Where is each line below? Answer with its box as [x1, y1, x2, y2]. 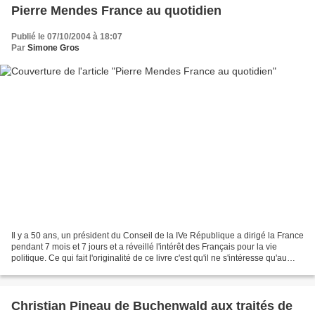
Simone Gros [27, 42, 79, 53]
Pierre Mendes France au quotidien [11, 3, 221, 18]
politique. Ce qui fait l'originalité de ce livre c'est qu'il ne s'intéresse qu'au [11, 253, 287, 264]
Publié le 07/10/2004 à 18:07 [11, 31, 122, 41]
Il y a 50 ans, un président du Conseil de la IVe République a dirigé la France [11, 231, 304, 241]
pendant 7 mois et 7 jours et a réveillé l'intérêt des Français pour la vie [11, 242, 277, 252]
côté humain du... [11, 264, 77, 275]
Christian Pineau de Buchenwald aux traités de [11, 299, 292, 314]
